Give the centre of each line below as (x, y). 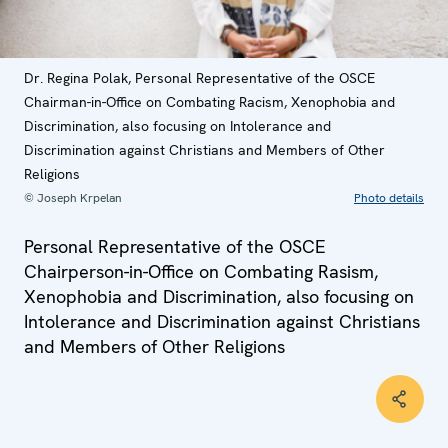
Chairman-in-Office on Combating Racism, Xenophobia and (209, 102)
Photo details (389, 198)
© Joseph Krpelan (73, 198)
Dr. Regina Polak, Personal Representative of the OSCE (199, 78)
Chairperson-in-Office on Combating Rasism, (201, 271)
